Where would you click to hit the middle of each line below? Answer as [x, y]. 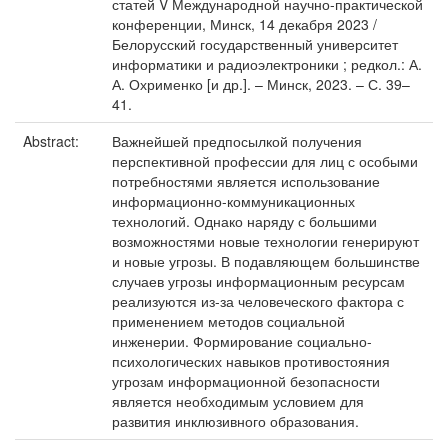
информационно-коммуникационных [233, 201]
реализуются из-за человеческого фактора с [258, 301]
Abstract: [53, 141]
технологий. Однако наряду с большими [244, 221]
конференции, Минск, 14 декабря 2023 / [244, 24]
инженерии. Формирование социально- [242, 341]
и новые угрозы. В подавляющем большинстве [266, 261]
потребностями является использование [246, 181]
